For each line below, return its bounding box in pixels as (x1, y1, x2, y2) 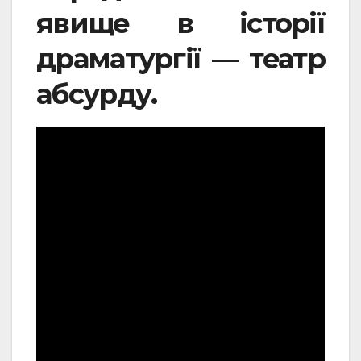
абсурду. (36, 77, 157, 112)
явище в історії (36, 6, 325, 41)
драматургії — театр (36, 42, 325, 77)
